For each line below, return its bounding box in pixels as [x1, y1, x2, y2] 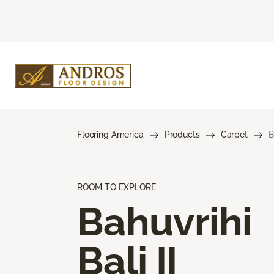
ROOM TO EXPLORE [77, 182, 156, 192]
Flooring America [77, 129, 144, 139]
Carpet [220, 129, 248, 139]
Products [164, 129, 200, 139]
